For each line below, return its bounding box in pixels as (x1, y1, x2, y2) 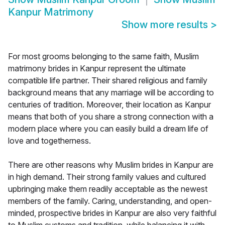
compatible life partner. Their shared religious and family (8, 75, 207, 86)
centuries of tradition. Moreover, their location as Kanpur (8, 99, 211, 110)
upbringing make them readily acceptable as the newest (8, 184, 207, 194)
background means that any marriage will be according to (8, 87, 214, 98)
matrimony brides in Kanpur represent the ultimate (8, 63, 186, 74)
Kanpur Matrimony (8, 6, 93, 19)
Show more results (122, 19, 210, 31)
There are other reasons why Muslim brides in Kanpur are (8, 160, 213, 170)
